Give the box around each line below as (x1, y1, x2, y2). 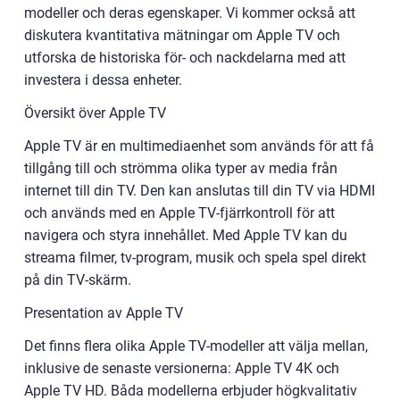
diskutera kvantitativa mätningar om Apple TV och (24, 27, 340, 45)
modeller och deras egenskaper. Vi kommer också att (24, 4, 355, 22)
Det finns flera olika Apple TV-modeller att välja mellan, (24, 337, 368, 355)
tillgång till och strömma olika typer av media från (24, 160, 337, 178)
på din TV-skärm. (24, 271, 131, 289)
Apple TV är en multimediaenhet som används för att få (24, 137, 374, 155)
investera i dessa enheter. (24, 71, 182, 89)
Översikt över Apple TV (24, 104, 166, 122)
